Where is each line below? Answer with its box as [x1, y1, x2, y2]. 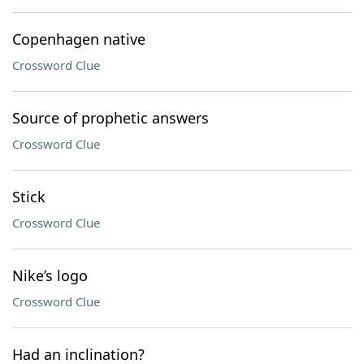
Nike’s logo [12, 266, 88, 285]
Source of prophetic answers [12, 108, 209, 128]
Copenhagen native [12, 29, 145, 49]
